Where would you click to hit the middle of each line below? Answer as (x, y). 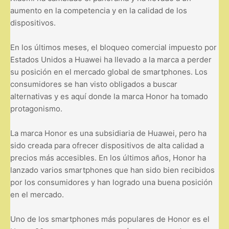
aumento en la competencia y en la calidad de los (99, 10)
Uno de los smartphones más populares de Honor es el (110, 219)
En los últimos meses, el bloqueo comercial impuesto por (113, 47)
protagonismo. (36, 108)
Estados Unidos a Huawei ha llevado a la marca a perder (111, 59)
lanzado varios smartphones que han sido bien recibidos (112, 170)
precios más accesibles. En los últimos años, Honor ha (108, 157)
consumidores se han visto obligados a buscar (94, 84)
